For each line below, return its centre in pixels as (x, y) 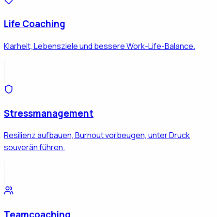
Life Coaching (35, 24)
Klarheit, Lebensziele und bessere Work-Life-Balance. (100, 46)
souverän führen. (34, 147)
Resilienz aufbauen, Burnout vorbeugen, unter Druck (97, 135)
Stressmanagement (49, 113)
